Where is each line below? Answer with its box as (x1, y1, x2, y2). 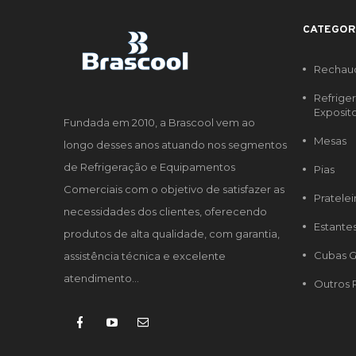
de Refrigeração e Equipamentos (64, 161, 235, 174)
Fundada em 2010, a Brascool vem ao (64, 116, 255, 130)
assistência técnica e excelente (64, 250, 226, 263)
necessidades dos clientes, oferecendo (64, 205, 267, 219)
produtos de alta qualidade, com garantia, (64, 227, 280, 241)
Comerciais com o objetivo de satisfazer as (64, 183, 284, 196)
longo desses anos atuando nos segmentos (64, 138, 287, 152)
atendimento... (64, 272, 139, 285)
